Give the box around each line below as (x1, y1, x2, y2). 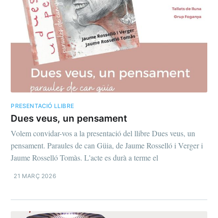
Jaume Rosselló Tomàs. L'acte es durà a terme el (11, 152, 159, 163)
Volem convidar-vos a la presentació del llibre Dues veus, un (11, 128, 196, 139)
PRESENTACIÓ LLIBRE (11, 102, 74, 110)
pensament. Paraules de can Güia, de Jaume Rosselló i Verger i (11, 140, 203, 151)
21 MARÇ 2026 (14, 172, 56, 180)
